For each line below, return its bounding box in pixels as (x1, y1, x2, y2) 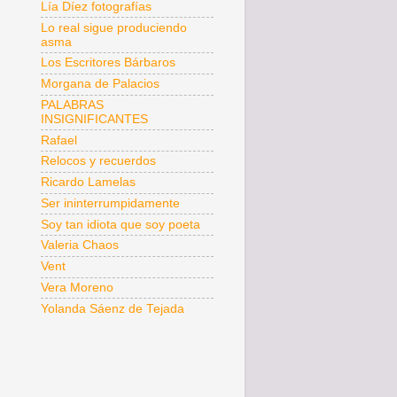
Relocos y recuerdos (41, 154, 156, 168)
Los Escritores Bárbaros (41, 56, 175, 70)
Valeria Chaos (41, 238, 119, 253)
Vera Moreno (41, 280, 113, 294)
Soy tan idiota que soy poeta (41, 217, 200, 231)
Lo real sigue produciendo (41, 20, 187, 35)
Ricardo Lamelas (41, 175, 136, 190)
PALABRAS (41, 97, 104, 112)
